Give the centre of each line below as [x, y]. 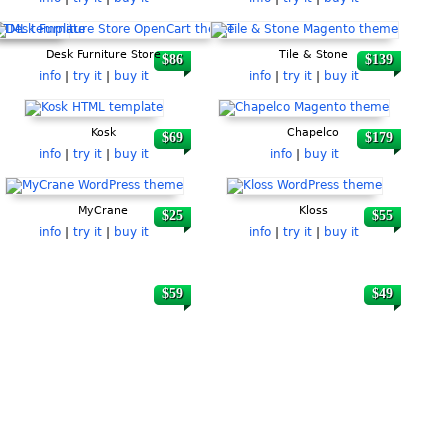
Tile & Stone [313, 54]
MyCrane [103, 210]
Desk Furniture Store [103, 54]
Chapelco [313, 132]
